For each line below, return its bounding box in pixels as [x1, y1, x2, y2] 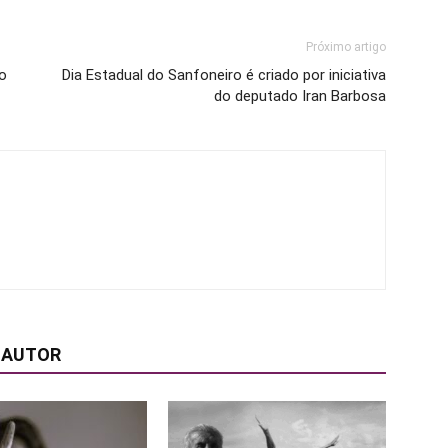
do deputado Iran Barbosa [214, 87, 386, 105]
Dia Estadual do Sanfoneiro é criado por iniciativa [62, 66, 386, 84]
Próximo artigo [306, 40, 386, 54]
